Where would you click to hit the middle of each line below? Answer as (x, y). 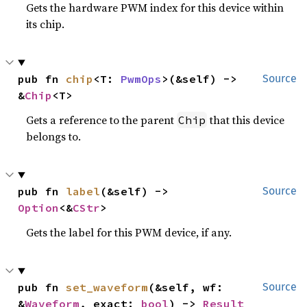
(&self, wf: (186, 287)
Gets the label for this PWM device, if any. (129, 232)
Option (39, 208)
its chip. (46, 24)
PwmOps (142, 79)
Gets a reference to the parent (102, 120)
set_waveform (107, 287)
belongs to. (54, 136)
